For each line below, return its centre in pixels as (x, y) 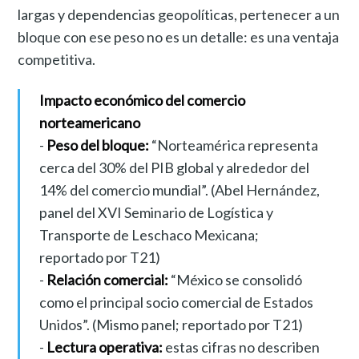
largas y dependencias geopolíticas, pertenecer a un (179, 14)
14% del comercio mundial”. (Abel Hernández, (179, 190)
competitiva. (57, 59)
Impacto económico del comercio (142, 100)
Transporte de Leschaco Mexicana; (149, 234)
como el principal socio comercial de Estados (176, 302)
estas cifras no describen (241, 347)
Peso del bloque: (97, 145)
